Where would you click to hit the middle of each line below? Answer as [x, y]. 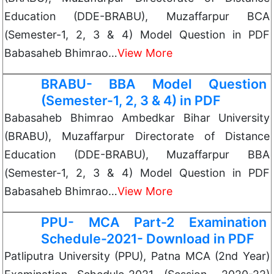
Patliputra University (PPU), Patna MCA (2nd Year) [137, 256]
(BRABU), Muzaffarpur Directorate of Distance [137, 136]
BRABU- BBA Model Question [154, 84]
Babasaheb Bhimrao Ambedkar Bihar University [137, 118]
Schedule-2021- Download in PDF [148, 239]
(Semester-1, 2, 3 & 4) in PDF [131, 100]
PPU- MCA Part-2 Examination [154, 222]
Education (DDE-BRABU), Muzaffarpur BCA [137, 16]
